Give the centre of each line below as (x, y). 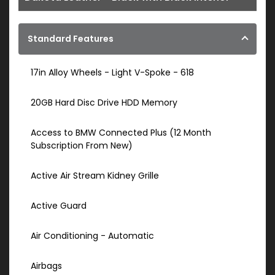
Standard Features (71, 39)
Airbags (46, 266)
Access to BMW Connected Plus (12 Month (121, 133)
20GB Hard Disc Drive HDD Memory (104, 103)
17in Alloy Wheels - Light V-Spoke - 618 (112, 73)
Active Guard (59, 206)
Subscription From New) (82, 146)
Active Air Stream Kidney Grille (95, 176)
